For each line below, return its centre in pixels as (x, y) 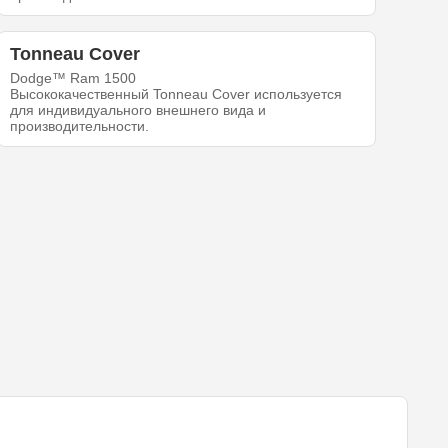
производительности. (80, 126)
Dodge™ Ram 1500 (73, 78)
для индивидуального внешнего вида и (138, 110)
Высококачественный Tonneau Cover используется (176, 94)
